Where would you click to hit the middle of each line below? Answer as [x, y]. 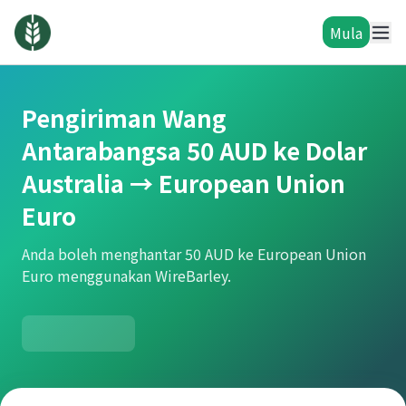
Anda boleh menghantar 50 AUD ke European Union [194, 254]
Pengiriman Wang [124, 117]
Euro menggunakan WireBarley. [126, 275]
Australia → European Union [184, 183]
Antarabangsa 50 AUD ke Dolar [194, 150]
